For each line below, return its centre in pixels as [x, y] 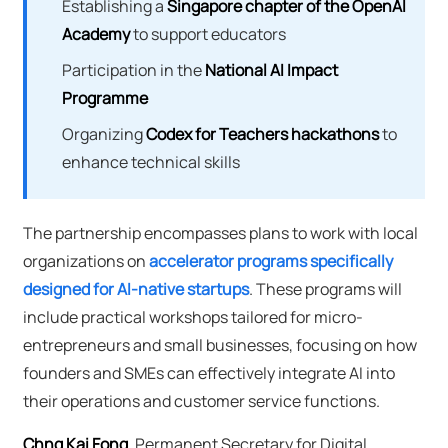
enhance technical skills [150, 162]
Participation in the [133, 70]
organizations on [85, 261]
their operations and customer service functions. [201, 401]
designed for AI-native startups [135, 289]
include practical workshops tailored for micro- [192, 317]
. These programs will [325, 289]
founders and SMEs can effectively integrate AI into [208, 373]
